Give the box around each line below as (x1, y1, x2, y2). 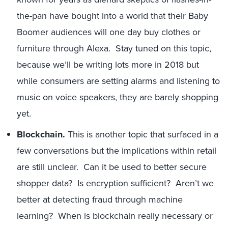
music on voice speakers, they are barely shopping (17, 91, 218, 104)
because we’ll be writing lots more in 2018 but (17, 58, 199, 71)
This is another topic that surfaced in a (65, 128, 218, 141)
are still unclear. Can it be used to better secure (17, 160, 207, 174)
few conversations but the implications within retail (17, 144, 216, 157)
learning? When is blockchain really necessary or (17, 209, 213, 222)
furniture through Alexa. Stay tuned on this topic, (17, 42, 211, 55)
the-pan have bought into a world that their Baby (17, 9, 208, 22)
